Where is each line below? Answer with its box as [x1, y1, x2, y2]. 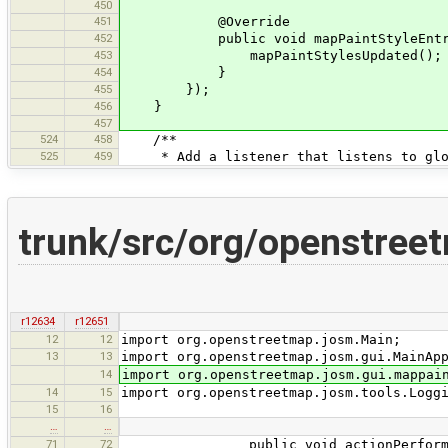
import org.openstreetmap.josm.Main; [121, 331, 401, 347]
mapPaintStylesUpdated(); [122, 48, 442, 64]
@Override [122, 14, 290, 30]
